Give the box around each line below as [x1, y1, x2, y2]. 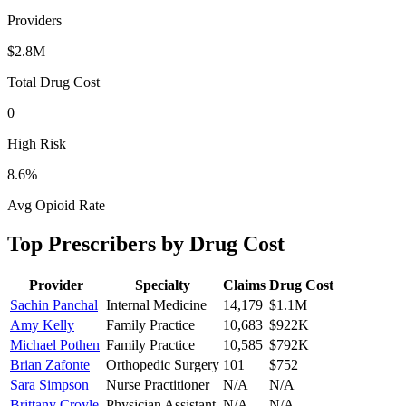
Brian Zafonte [10, 356, 90, 372]
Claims [223, 276, 266, 293]
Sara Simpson [10, 376, 89, 392]
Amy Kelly [10, 316, 74, 333]
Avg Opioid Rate [7, 197, 105, 213]
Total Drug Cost [7, 73, 100, 90]
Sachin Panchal [10, 296, 98, 313]
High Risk [7, 135, 66, 151]
